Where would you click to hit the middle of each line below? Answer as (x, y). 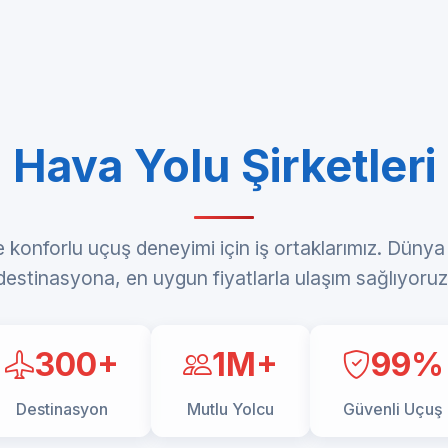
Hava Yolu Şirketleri (224, 166)
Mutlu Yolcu (230, 409)
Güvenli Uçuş (392, 409)
